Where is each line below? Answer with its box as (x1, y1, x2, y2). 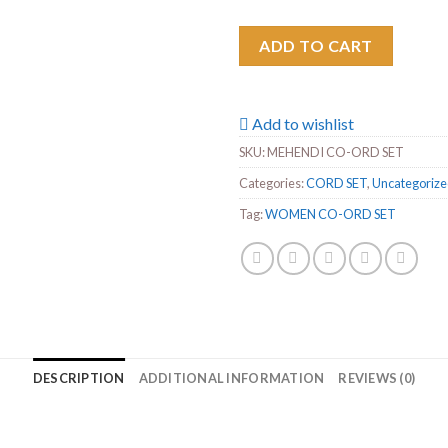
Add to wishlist (252, 113, 354, 133)
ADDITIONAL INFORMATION (138, 369, 325, 386)
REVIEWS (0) (338, 369, 416, 386)
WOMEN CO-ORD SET (265, 205, 396, 222)
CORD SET (306, 174, 367, 191)
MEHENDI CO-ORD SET (267, 143, 404, 160)
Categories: (239, 174, 306, 191)
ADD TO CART (259, 36, 373, 55)
